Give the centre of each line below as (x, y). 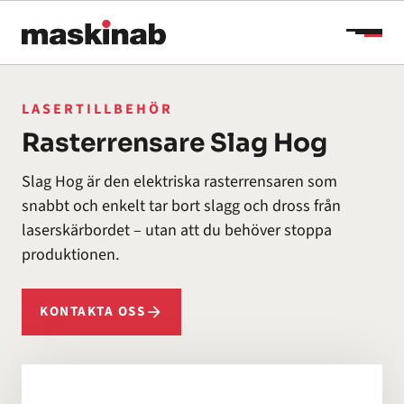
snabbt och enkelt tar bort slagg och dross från (181, 206)
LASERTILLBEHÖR (97, 109)
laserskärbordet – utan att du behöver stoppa (177, 230)
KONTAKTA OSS (92, 312)
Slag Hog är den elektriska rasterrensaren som (179, 182)
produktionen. (70, 255)
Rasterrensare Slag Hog (174, 143)
